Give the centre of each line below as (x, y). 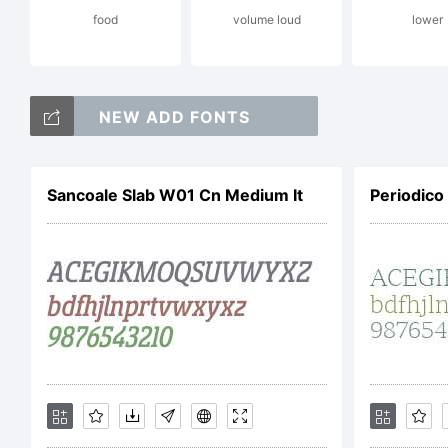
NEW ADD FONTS (174, 117)
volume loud (266, 19)
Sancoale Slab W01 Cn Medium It (174, 195)
